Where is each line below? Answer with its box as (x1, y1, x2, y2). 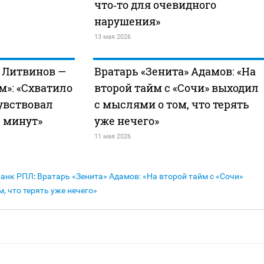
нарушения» (94, 14, 160, 29)
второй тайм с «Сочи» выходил (94, 81, 259, 95)
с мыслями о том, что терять (94, 97, 249, 112)
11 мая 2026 (94, 133, 131, 141)
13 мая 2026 (94, 33, 131, 41)
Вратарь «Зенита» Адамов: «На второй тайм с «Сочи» (37, 171, 243, 181)
